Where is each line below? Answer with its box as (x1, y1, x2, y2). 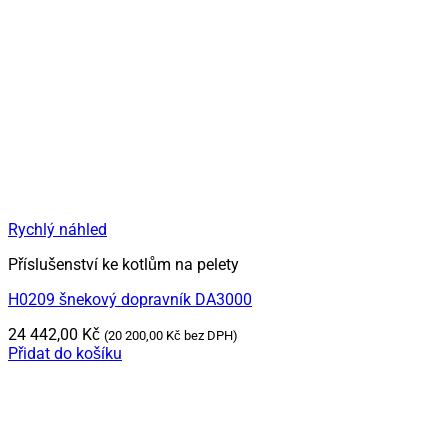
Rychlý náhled (8, 220, 107, 240)
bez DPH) (181, 328, 238, 344)
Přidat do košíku (8, 344, 122, 364)
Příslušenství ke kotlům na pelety (8, 255, 239, 275)
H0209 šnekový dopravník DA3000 (8, 290, 252, 310)
